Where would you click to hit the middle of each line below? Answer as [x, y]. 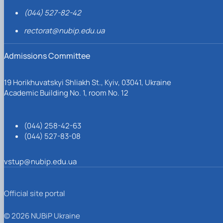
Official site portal [35, 193]
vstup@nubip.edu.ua [40, 161]
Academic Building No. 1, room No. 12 [66, 93]
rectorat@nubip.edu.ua [64, 30]
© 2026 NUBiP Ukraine [42, 216]
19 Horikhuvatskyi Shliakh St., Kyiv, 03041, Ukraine [88, 82]
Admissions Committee [47, 56]
